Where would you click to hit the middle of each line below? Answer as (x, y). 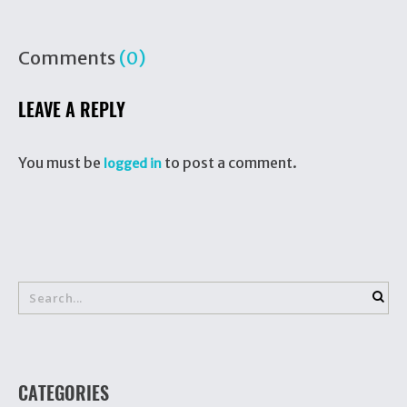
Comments (69, 58)
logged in (133, 164)
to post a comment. (229, 163)
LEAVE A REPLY (72, 110)
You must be (61, 163)
